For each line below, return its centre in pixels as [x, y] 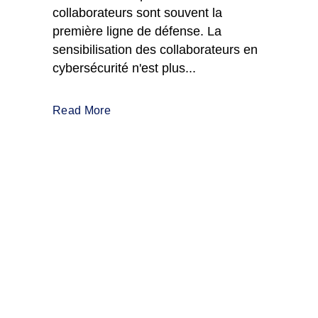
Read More [82, 110]
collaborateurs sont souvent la [137, 13]
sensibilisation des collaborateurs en [155, 50]
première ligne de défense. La [137, 31]
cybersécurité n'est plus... [124, 68]
